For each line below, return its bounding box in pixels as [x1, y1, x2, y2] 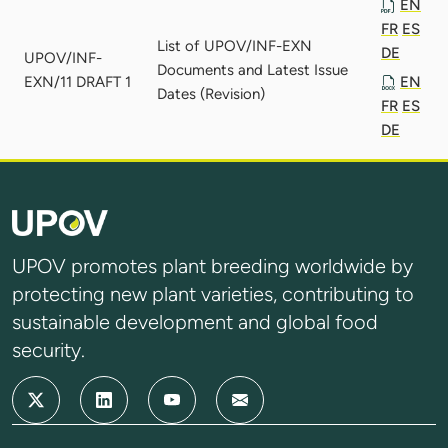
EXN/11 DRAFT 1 [24, 72, 131, 91]
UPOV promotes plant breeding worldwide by [12, 254, 413, 279]
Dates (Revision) [157, 84, 265, 103]
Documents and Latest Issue [157, 60, 348, 79]
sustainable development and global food [12, 310, 378, 335]
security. [12, 338, 85, 363]
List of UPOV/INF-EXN [157, 36, 312, 55]
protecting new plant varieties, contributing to [12, 282, 414, 307]
